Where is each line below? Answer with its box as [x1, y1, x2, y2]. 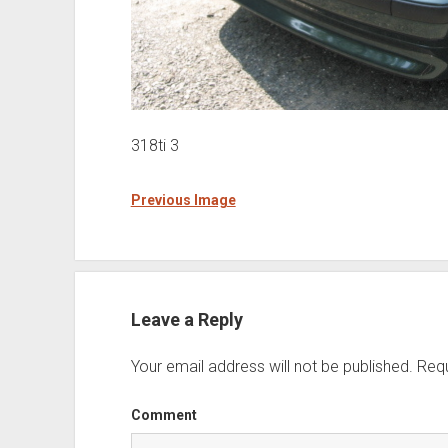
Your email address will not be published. [130, 356, 413, 376]
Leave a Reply [130, 308, 243, 330]
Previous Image [130, 191, 236, 208]
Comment [130, 406, 197, 423]
